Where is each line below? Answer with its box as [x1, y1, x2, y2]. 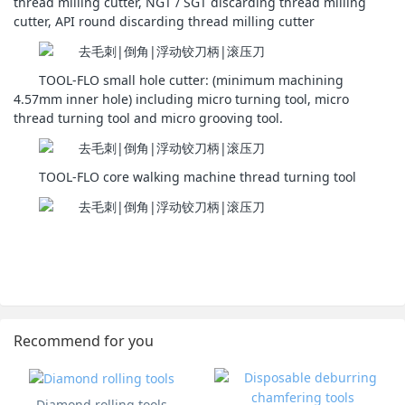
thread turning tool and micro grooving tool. [14, 108, 283, 127]
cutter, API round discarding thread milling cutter [14, 12, 315, 30]
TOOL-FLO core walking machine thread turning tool [39, 168, 356, 186]
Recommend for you [14, 330, 154, 351]
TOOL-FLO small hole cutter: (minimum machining [39, 71, 344, 89]
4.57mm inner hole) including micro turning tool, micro [14, 89, 349, 108]
